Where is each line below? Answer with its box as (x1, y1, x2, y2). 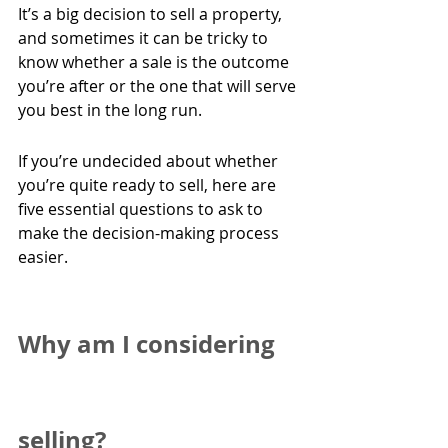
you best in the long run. (18, 99, 202, 122)
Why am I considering (18, 327, 281, 362)
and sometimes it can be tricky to (18, 27, 272, 50)
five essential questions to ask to (18, 198, 267, 221)
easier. (18, 246, 68, 269)
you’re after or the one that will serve (18, 75, 300, 98)
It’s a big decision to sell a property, (18, 3, 286, 26)
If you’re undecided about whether (18, 150, 282, 173)
